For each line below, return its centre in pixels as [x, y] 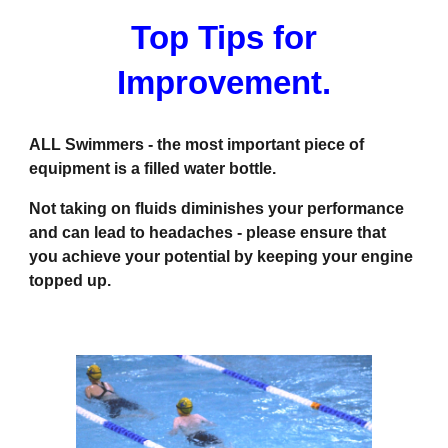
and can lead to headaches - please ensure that [208, 233]
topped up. [70, 281]
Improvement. [224, 83]
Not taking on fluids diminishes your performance [217, 209]
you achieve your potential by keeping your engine [221, 257]
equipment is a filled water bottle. [157, 169]
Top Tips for [224, 38]
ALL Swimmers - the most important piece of [197, 145]
